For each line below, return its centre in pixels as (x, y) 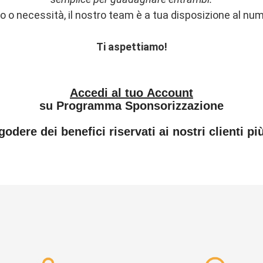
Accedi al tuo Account (131, 93)
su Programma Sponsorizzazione (131, 106)
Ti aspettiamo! (131, 47)
